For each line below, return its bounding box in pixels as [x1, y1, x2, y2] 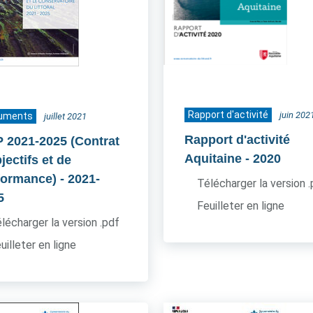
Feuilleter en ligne [196, 199, 284, 212]
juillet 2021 [44, 111, 87, 122]
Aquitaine [184, 152, 242, 166]
